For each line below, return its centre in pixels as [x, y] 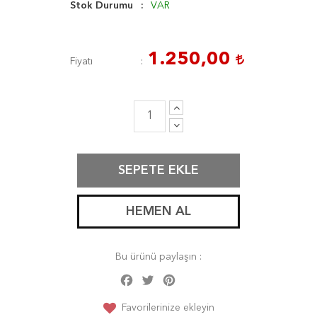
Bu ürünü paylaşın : [158, 257]
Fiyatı [81, 62]
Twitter [172, 277]
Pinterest [198, 277]
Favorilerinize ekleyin [168, 308]
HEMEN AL [158, 212]
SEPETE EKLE [158, 171]
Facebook [158, 277]
